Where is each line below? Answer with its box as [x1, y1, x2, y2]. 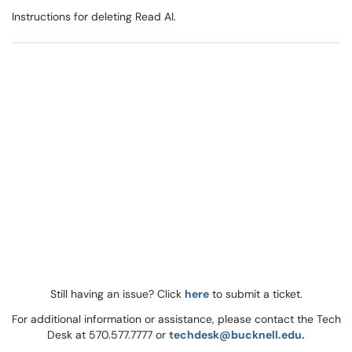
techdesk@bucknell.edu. [169, 328, 305, 342]
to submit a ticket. [208, 287, 302, 301]
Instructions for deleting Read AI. [12, 9, 176, 24]
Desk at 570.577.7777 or [47, 328, 169, 342]
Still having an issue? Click [49, 287, 185, 301]
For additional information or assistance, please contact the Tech [11, 312, 341, 326]
